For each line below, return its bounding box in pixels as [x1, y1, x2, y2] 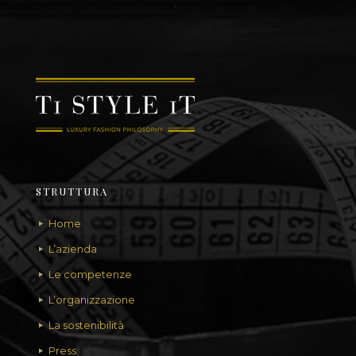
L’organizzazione [48, 293, 135, 306]
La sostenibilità [48, 319, 124, 331]
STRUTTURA [36, 184, 108, 198]
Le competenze [48, 268, 132, 281]
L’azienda [48, 242, 97, 255]
